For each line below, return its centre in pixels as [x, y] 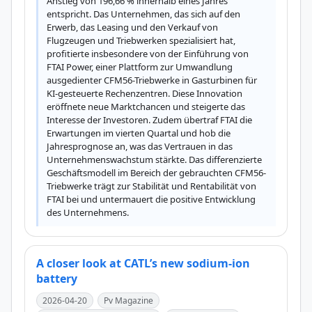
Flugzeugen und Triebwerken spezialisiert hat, [141, 40]
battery [57, 279]
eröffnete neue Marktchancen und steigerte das [146, 107]
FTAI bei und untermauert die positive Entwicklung [151, 199]
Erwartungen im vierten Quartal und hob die [139, 133]
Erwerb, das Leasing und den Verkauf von [132, 27]
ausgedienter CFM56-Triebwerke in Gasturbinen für [152, 80]
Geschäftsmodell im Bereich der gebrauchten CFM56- [156, 173]
